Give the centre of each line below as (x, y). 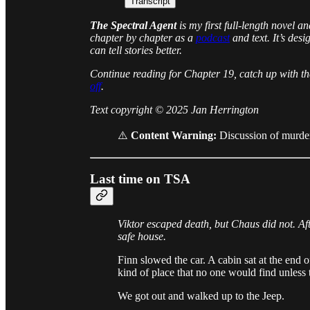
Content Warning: (174, 135)
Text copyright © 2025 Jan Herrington (174, 109)
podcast (213, 37)
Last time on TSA (140, 179)
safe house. (142, 237)
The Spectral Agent (133, 25)
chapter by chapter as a (142, 37)
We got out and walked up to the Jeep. (201, 296)
